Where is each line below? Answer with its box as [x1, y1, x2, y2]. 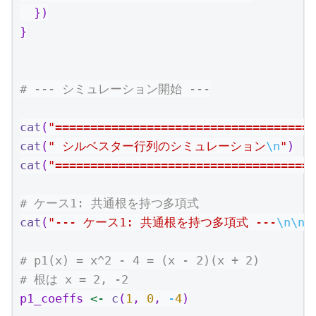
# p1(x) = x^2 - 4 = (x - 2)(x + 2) [20, 253, 260, 267]
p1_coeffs [20, 291, 90, 305]
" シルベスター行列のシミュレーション [48, 138, 266, 153]
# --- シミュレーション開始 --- [20, 81, 210, 96]
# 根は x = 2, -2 [20, 272, 128, 286]
